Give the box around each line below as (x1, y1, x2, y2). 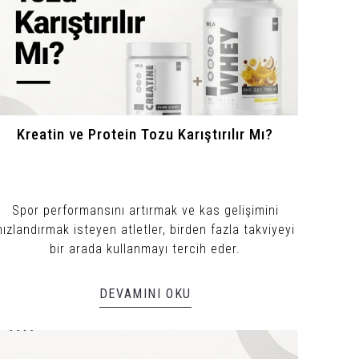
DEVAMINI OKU (99, 285, 192, 301)
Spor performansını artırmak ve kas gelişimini (11, 202, 279, 218)
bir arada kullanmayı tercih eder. (50, 240, 241, 256)
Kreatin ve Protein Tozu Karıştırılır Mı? (17, 125, 274, 143)
